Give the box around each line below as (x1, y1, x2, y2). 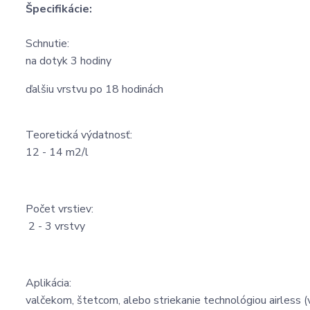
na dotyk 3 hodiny (26, 53, 111, 69)
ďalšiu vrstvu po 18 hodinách (26, 81, 163, 97)
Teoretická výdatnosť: (26, 127, 135, 143)
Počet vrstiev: (26, 201, 96, 217)
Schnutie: (26, 35, 72, 51)
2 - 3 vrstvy (26, 218, 88, 234)
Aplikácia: (26, 275, 74, 291)
